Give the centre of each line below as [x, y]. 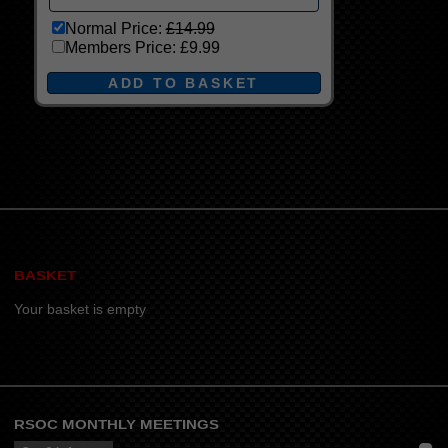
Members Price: [122, 47]
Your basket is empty [79, 309]
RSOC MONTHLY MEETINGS [116, 424]
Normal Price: [115, 28]
